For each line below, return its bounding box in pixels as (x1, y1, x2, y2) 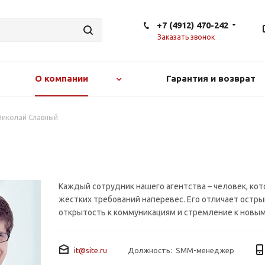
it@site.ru (74, 246, 107, 254)
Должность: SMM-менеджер (128, 246, 234, 254)
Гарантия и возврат (166, 73, 256, 83)
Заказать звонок (157, 33, 215, 41)
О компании (34, 73, 88, 83)
